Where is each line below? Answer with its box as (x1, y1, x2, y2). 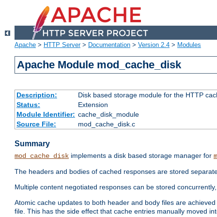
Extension (77, 101, 108, 109)
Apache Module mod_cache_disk (17, 59, 182, 71)
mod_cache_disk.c (77, 120, 135, 128)
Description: (16, 91, 57, 99)
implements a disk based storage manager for (69, 152, 214, 160)
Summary (15, 139, 50, 148)
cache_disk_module (77, 110, 139, 119)
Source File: (16, 120, 56, 128)
